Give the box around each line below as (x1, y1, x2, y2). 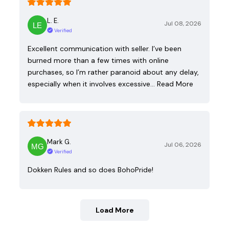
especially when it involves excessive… (28, 79, 155, 88)
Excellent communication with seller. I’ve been (28, 43, 181, 53)
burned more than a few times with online (28, 55, 169, 65)
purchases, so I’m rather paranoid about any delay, (28, 67, 199, 77)
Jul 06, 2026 (164, 140, 201, 149)
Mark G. (47, 137, 71, 146)
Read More (157, 79, 193, 88)
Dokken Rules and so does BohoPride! (28, 165, 153, 174)
